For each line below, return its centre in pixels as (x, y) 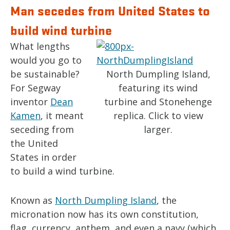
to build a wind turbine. (62, 171)
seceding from (42, 129)
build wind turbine (61, 30)
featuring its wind (158, 88)
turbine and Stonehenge (158, 102)
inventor (30, 102)
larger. (158, 129)
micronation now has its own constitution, (104, 214)
